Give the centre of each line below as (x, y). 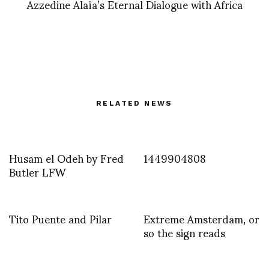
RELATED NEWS (134, 104)
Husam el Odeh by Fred (66, 158)
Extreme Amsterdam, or (201, 219)
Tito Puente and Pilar (60, 219)
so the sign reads (184, 232)
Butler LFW (38, 172)
